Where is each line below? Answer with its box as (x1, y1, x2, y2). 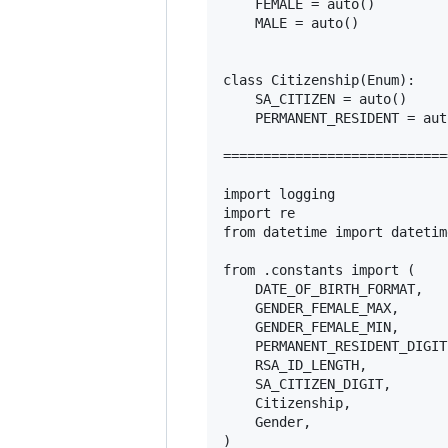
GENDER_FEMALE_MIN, (223, 318, 399, 335)
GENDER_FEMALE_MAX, (223, 299, 399, 316)
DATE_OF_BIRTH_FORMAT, (223, 280, 423, 297)
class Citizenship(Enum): (223, 71, 415, 88)
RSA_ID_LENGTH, (223, 356, 367, 373)
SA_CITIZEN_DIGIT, (223, 375, 391, 392)
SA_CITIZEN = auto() (223, 90, 407, 107)
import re (223, 204, 295, 221)
